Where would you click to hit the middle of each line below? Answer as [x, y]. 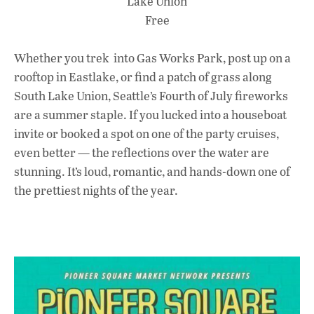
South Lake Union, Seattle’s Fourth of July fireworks [151, 96]
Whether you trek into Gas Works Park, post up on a [152, 58]
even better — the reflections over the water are [142, 153]
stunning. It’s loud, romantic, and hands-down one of [152, 172]
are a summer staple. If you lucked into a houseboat [150, 115]
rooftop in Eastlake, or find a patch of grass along [143, 77]
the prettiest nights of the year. [96, 191]
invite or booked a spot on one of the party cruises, [146, 134]
